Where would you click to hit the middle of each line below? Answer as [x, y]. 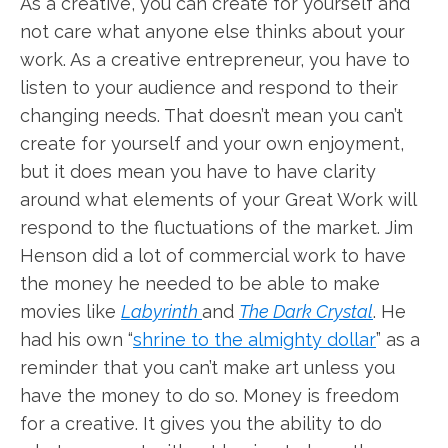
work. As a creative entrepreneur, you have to [215, 59]
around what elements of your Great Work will [218, 199]
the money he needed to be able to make [200, 283]
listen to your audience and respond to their [209, 87]
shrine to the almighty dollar [254, 339]
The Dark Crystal [306, 311]
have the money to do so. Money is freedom [209, 395]
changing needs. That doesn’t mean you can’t [211, 115]
